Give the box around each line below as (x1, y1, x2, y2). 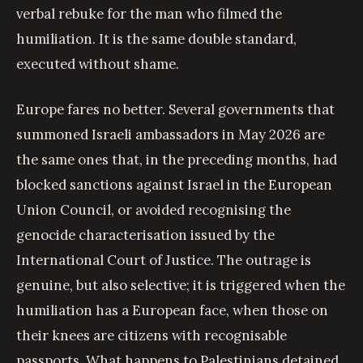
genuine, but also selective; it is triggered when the (16, 276, 345, 295)
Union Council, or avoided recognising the (16, 201, 291, 220)
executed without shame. (16, 55, 179, 73)
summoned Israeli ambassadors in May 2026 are (16, 126, 325, 144)
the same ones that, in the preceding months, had (16, 151, 337, 169)
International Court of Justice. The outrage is (16, 251, 311, 270)
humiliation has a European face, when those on (16, 301, 328, 320)
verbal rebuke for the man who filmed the (16, 5, 282, 23)
